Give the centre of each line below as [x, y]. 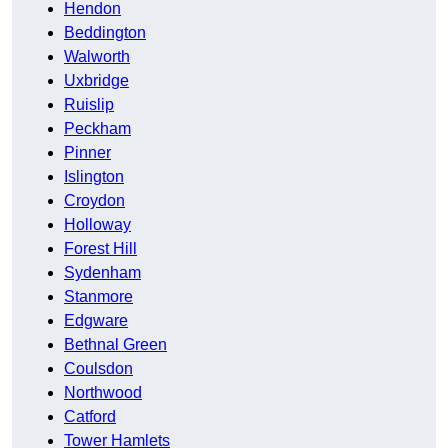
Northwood [103, 393]
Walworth [97, 57]
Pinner [87, 153]
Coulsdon [98, 369]
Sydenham [102, 273]
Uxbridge [96, 81]
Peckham [97, 129]
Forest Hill [100, 249]
